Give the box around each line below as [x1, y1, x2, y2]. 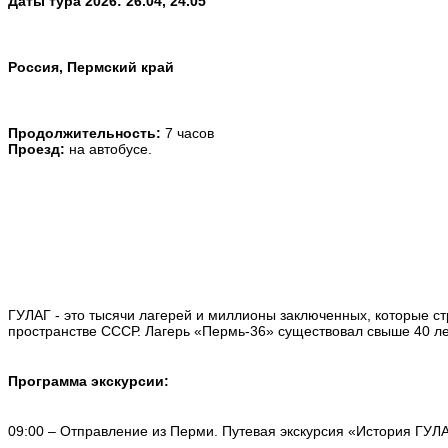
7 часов [165, 124, 226, 141]
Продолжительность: [8, 124, 165, 141]
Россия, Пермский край [8, 58, 174, 75]
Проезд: [8, 140, 69, 157]
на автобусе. [69, 140, 156, 157]
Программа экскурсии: [8, 372, 169, 389]
